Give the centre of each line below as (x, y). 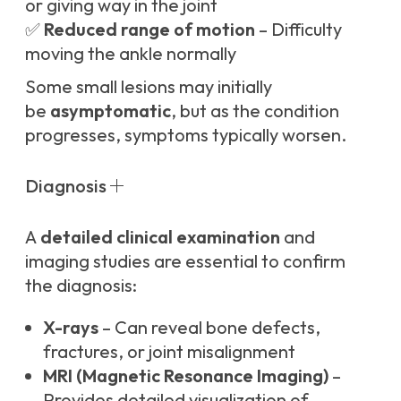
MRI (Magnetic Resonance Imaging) (186, 376)
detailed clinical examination (160, 237)
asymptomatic (111, 111)
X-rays (71, 328)
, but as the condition (255, 111)
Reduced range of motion (149, 30)
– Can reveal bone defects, (209, 328)
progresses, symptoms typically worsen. (186, 135)
